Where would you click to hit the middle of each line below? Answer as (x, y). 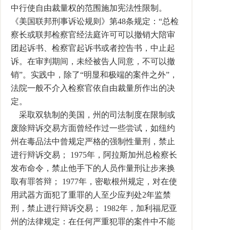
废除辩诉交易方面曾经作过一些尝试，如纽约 (93, 128)
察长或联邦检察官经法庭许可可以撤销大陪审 (93, 35)
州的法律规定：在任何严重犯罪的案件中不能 (93, 222)
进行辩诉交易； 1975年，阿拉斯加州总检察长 (94, 155)
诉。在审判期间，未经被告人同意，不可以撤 (93, 61)
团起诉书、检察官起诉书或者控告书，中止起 (93, 48)
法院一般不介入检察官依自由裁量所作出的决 (93, 88)
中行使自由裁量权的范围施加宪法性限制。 (89, 8)
